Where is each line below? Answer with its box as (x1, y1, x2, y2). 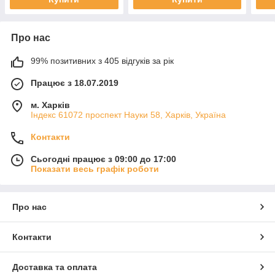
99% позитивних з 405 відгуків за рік (31, 56, 174, 66)
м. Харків (31, 100, 70, 110)
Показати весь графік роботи (31, 164, 159, 174)
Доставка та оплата (12, 262, 97, 273)
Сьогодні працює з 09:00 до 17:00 (31, 154, 176, 165)
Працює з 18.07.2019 (31, 78, 118, 88)
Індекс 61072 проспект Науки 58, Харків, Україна (31, 110, 226, 120)
